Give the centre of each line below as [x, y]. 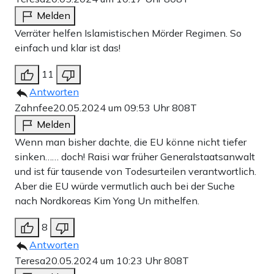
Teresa [30, 261]
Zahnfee [34, 108]
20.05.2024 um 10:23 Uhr [105, 261]
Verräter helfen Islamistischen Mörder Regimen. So [128, 33]
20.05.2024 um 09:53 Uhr [113, 108]
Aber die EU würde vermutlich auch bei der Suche [125, 186]
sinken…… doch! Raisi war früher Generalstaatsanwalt [135, 157]
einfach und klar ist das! [68, 48]
